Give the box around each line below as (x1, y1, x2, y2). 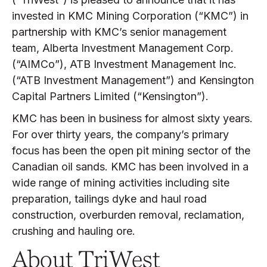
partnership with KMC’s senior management (12, 26, 226, 38)
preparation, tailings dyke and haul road (12, 193, 207, 205)
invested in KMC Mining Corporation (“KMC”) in (12, 10, 249, 22)
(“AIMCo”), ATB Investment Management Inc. (12, 58, 237, 70)
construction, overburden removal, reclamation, (12, 209, 244, 221)
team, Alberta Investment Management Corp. (12, 42, 234, 54)
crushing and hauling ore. (12, 225, 135, 237)
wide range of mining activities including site (12, 176, 229, 189)
